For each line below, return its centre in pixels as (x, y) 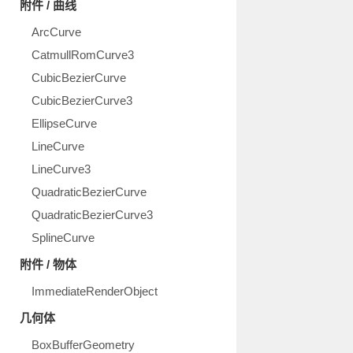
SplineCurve (63, 238)
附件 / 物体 (48, 264)
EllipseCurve (64, 123)
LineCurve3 (61, 169)
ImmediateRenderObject (95, 291)
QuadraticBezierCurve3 (92, 215)
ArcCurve (56, 32)
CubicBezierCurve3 (82, 100)
